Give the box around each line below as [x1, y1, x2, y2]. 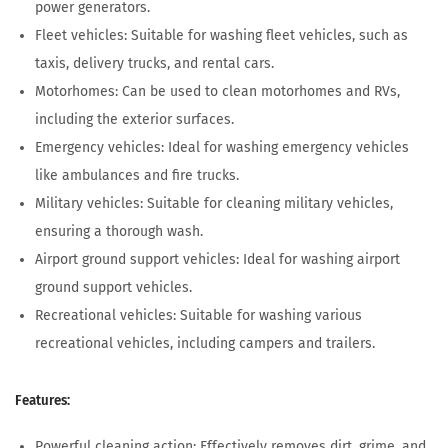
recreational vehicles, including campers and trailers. [35, 335, 375, 353]
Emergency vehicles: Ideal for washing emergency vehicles [35, 139, 409, 157]
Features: [15, 393, 70, 410]
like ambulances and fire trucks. [35, 167, 239, 185]
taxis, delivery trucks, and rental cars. [35, 55, 274, 73]
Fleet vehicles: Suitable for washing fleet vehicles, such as [35, 27, 408, 45]
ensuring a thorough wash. [35, 223, 203, 241]
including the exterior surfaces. [35, 111, 234, 129]
